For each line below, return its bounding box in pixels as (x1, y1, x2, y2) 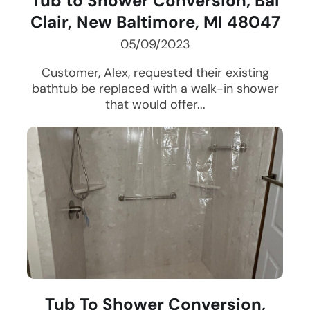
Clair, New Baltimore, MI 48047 (30, 11, 280, 33)
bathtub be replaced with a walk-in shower (31, 80, 279, 98)
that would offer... (104, 96, 206, 113)
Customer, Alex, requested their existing (41, 64, 269, 82)
